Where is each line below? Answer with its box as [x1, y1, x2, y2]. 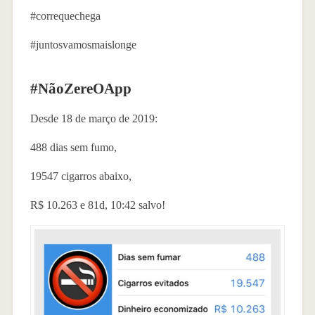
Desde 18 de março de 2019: [30, 112, 157, 124]
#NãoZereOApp [30, 79, 131, 96]
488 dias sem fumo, [30, 141, 117, 153]
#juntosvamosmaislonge [30, 38, 136, 51]
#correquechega [30, 9, 101, 22]
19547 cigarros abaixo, [30, 169, 131, 182]
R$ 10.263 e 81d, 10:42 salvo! [30, 198, 165, 211]
